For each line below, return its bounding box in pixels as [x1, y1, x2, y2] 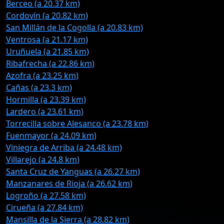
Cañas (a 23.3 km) [6, 82, 72, 93]
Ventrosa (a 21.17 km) [6, 34, 88, 45]
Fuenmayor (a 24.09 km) [6, 130, 96, 141]
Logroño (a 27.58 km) [6, 190, 86, 201]
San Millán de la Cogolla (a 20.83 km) [6, 22, 143, 33]
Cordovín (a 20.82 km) [6, 10, 88, 21]
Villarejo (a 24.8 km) [6, 154, 79, 165]
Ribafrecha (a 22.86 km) [6, 58, 94, 69]
